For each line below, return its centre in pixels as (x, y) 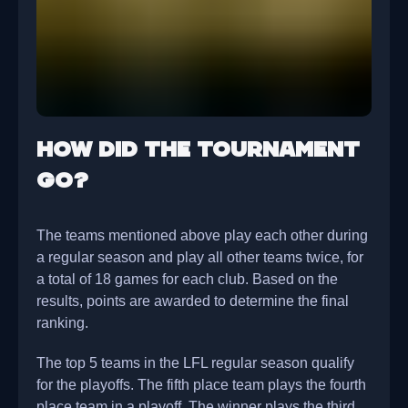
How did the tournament (198, 150)
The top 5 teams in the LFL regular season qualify (195, 363)
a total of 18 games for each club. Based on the (187, 279)
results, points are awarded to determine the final (193, 301)
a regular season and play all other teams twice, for (200, 257)
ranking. (62, 323)
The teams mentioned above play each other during (202, 235)
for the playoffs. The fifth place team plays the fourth (201, 385)
